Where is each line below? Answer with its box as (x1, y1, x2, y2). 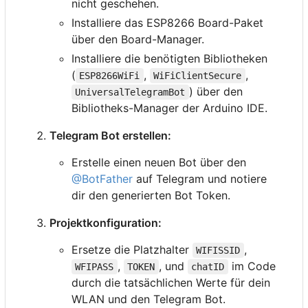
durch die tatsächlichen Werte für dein (71, 276, 270, 290)
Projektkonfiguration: (49, 216, 162, 230)
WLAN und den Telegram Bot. (71, 292, 225, 307)
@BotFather (71, 172, 133, 186)
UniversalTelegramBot (75, 87, 186, 98)
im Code (228, 259, 279, 274)
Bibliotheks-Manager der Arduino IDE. (71, 101, 267, 115)
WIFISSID (196, 245, 241, 256)
